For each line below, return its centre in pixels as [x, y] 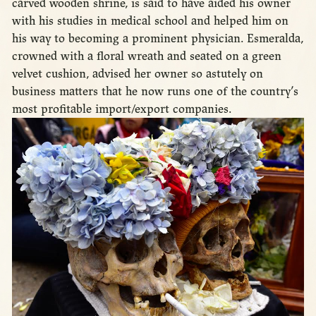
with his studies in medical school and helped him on [150, 20]
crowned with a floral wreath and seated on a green [146, 56]
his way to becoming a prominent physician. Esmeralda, [157, 38]
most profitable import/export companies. [123, 109]
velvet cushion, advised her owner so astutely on [137, 73]
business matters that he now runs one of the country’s [155, 91]
